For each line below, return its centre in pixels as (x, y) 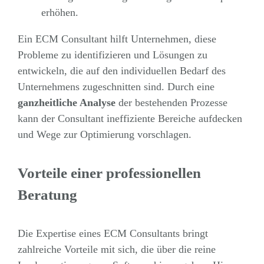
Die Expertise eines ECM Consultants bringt (113, 233)
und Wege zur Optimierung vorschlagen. (104, 135)
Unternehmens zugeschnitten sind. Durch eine (116, 87)
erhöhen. (60, 13)
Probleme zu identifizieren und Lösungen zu (112, 55)
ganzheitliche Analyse (66, 103)
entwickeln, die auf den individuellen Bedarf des (121, 71)
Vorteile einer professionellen (109, 173)
